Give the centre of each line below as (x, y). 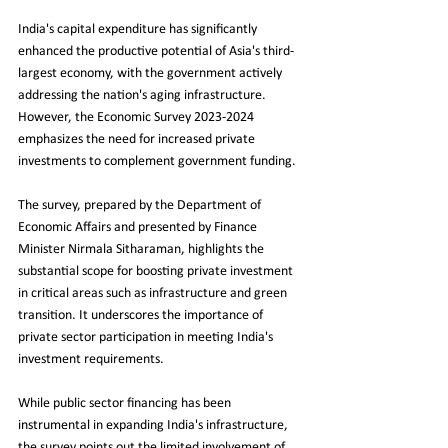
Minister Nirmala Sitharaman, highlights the (142, 249)
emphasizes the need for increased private (138, 139)
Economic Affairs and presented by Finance (139, 227)
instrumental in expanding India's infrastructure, (154, 425)
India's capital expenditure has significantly (139, 29)
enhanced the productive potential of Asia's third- (156, 51)
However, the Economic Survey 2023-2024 (137, 117)
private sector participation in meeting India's (147, 337)
